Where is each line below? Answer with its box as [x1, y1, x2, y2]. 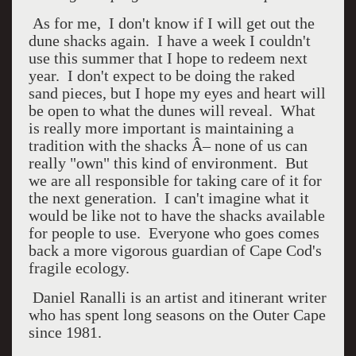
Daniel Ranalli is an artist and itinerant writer [28, 288, 327, 306]
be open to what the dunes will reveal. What [28, 102, 315, 119]
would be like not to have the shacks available [28, 207, 325, 224]
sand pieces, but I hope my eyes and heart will [28, 84, 326, 102]
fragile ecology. [28, 259, 130, 277]
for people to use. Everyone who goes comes [28, 224, 319, 242]
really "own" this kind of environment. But [28, 154, 308, 172]
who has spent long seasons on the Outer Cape [28, 306, 326, 323]
